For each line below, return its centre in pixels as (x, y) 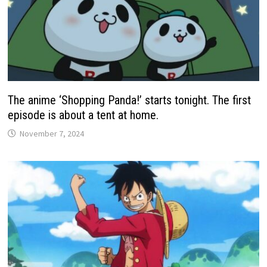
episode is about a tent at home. (83, 115)
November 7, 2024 (52, 133)
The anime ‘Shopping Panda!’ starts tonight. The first (130, 100)
